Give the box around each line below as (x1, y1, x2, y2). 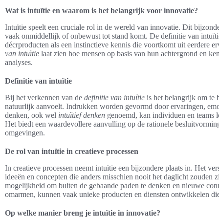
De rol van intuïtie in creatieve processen (5, 147, 138, 155)
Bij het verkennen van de (5, 93, 84, 102)
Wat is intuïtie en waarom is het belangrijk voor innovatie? (5, 6, 198, 15)
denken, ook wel (5, 110, 58, 119)
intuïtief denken (58, 110, 105, 119)
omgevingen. (5, 128, 45, 137)
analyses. (5, 58, 33, 66)
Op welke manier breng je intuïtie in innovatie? (5, 208, 160, 217)
